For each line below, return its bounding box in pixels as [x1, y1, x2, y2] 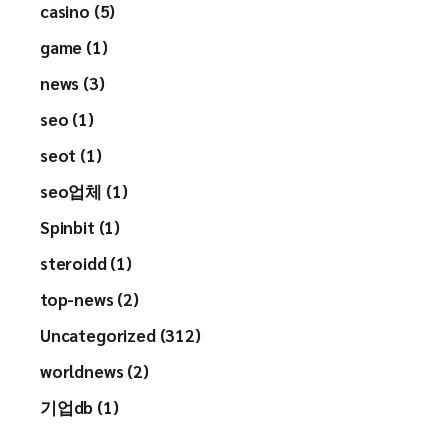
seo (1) [40, 108, 94, 130]
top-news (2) [40, 288, 139, 310]
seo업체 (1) [40, 180, 128, 202]
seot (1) [40, 144, 102, 166]
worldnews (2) [40, 360, 149, 382]
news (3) [40, 72, 105, 94]
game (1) [40, 36, 108, 58]
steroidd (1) [40, 252, 132, 274]
